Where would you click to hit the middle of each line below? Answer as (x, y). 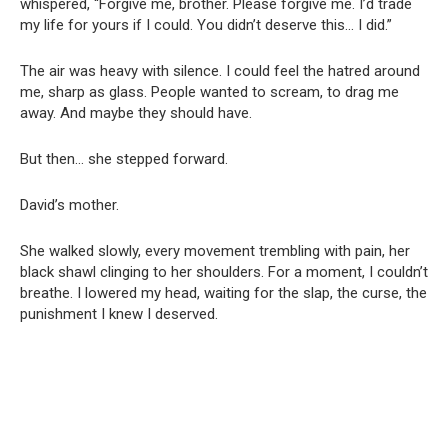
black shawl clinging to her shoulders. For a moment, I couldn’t (224, 271)
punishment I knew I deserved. (119, 313)
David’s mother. (69, 204)
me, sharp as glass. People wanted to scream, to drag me (209, 91)
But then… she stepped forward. (124, 158)
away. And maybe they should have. (136, 112)
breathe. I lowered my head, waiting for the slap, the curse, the (223, 292)
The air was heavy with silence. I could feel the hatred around (220, 70)
